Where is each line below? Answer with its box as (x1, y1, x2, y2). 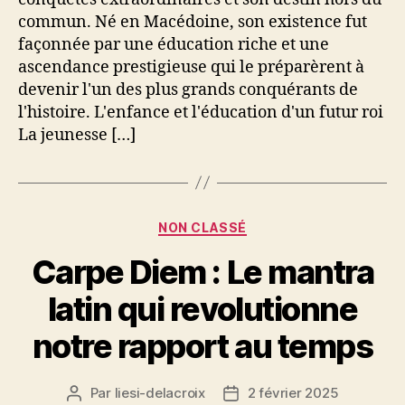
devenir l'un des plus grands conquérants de (18, 79, 358, 100)
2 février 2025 (247, 384, 339, 402)
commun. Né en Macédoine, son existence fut (18, 11, 367, 33)
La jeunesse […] (18, 124, 136, 146)
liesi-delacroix (114, 384, 205, 402)
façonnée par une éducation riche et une (18, 33, 329, 55)
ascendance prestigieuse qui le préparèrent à (18, 56, 364, 78)
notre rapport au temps (32, 326, 373, 367)
